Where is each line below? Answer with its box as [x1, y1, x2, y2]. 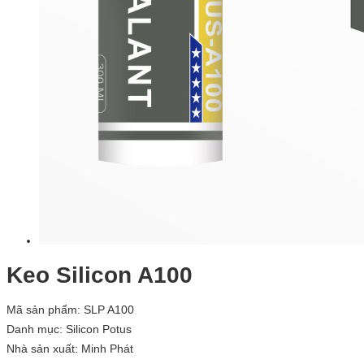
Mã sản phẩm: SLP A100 [6, 303, 134, 317]
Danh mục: [6, 323, 63, 336]
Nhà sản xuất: [6, 342, 78, 356]
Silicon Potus [63, 323, 132, 336]
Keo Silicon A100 [6, 262, 193, 288]
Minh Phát [78, 342, 133, 356]
